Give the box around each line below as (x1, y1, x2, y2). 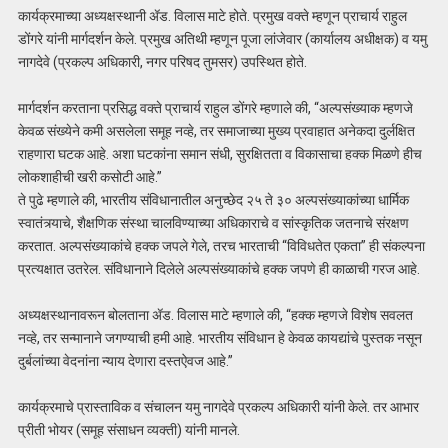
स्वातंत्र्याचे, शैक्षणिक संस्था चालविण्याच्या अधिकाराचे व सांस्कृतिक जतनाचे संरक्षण (17, 215, 409, 232)
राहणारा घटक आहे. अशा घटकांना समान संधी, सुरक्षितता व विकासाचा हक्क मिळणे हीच (17, 146, 422, 163)
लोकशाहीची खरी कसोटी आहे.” (17, 169, 162, 186)
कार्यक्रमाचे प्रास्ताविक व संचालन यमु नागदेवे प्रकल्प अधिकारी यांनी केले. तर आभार (17, 399, 419, 416)
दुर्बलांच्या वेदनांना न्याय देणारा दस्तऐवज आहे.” (17, 353, 233, 370)
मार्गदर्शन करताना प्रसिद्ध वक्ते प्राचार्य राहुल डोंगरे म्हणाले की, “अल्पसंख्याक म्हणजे (17, 100, 413, 117)
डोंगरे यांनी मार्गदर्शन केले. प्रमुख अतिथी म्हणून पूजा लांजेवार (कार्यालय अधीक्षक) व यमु (17, 31, 427, 48)
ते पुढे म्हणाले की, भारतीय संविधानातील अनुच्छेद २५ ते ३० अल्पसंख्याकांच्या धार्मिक (17, 192, 409, 209)
